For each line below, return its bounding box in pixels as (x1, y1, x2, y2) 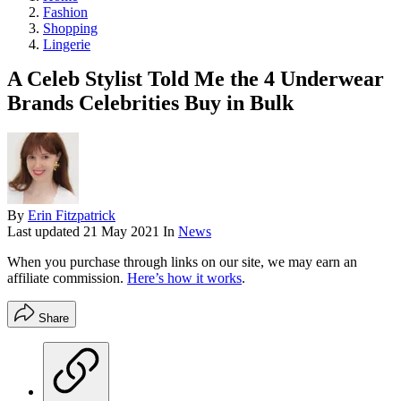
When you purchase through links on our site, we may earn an (7, 254, 357, 270)
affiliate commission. (7, 270, 127, 286)
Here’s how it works (127, 270, 242, 286)
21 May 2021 (83, 224, 163, 240)
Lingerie (43, 36, 90, 52)
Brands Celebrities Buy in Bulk (7, 90, 294, 115)
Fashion (43, 4, 88, 20)
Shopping (43, 20, 98, 36)
